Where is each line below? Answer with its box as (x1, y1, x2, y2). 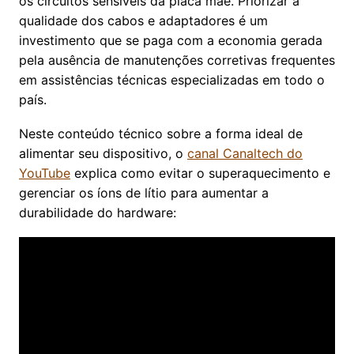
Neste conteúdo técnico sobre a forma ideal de (19, 126, 303, 142)
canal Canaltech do (187, 145, 303, 162)
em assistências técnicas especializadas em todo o (19, 72, 325, 88)
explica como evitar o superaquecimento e (70, 165, 330, 182)
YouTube (19, 165, 70, 182)
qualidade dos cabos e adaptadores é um (19, 13, 268, 29)
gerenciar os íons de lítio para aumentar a (19, 185, 269, 201)
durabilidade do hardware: (19, 205, 176, 221)
